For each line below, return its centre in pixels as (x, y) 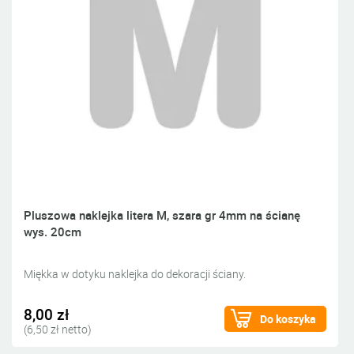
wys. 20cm (53, 232)
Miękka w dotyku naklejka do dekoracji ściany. (135, 274)
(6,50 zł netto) (58, 330)
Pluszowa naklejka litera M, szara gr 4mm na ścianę (162, 215)
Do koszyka (288, 319)
